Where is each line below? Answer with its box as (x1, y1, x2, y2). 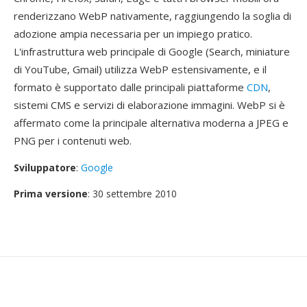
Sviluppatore (14, 161, 76, 174)
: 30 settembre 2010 (88, 187, 177, 200)
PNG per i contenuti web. (14, 134, 132, 147)
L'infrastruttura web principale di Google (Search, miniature (14, 45, 290, 58)
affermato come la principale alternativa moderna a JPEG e (14, 116, 288, 130)
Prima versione (14, 187, 88, 200)
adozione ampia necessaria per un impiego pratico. (14, 27, 252, 40)
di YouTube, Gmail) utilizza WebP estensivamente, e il (14, 62, 267, 76)
